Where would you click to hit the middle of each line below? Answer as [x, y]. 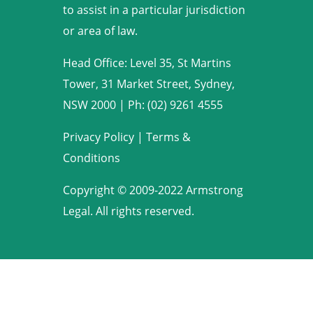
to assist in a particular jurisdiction [154, 10]
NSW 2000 [90, 105]
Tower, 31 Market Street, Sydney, [148, 84]
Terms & [168, 137]
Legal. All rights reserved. [128, 211]
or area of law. [100, 31]
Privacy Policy [98, 137]
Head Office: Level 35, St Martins [147, 63]
